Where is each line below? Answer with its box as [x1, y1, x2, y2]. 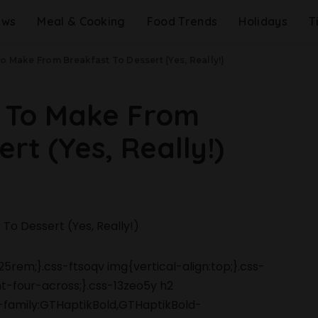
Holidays [238, 14, 287, 28]
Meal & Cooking [37, 14, 126, 28]
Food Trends [146, 14, 218, 28]
